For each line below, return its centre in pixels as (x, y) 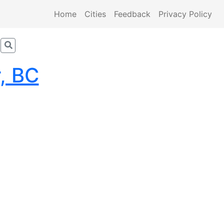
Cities (95, 14)
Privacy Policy (185, 14)
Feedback (132, 14)
